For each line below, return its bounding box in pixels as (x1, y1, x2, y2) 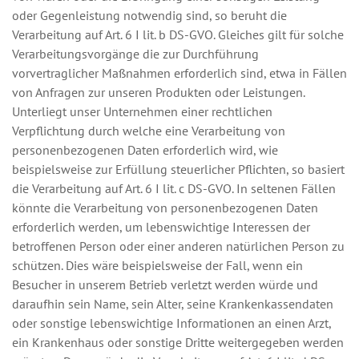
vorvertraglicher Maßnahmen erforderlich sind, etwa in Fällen (12, 65, 347, 81)
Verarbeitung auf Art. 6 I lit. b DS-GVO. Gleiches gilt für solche (12, 26, 344, 42)
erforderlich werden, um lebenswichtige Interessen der (12, 219, 310, 235)
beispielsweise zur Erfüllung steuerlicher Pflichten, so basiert (12, 161, 345, 177)
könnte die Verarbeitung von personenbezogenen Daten (12, 200, 318, 216)
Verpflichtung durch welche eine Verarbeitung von (12, 123, 285, 139)
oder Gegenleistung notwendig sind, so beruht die (12, 7, 287, 23)
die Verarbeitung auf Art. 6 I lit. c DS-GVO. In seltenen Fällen (12, 180, 336, 196)
